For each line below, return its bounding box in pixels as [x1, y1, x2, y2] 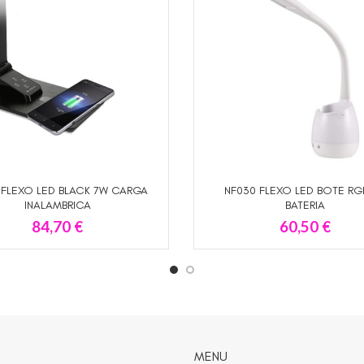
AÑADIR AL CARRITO [3, 184, 111, 198]
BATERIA [285, 197, 326, 212]
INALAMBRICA [24, 197, 91, 212]
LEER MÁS [279, 184, 331, 198]
